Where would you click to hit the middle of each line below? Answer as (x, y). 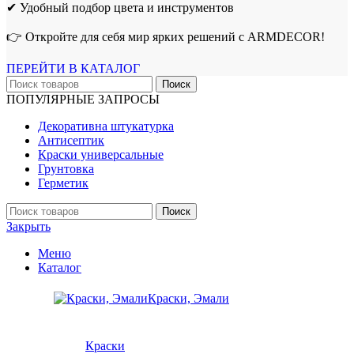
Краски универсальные (101, 154)
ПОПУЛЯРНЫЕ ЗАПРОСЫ (83, 99)
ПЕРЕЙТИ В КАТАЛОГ (73, 68)
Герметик (63, 183)
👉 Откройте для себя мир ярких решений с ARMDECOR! (166, 36)
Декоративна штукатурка (106, 126)
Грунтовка (66, 168)
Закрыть (28, 226)
